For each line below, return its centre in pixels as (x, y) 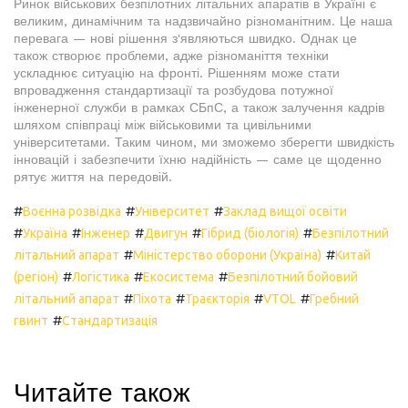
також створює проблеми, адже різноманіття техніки (171, 56)
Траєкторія (217, 299)
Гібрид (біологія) (250, 234)
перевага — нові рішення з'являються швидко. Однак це (185, 39)
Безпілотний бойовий (293, 277)
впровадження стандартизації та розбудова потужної (173, 91)
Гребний (334, 299)
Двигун (166, 234)
